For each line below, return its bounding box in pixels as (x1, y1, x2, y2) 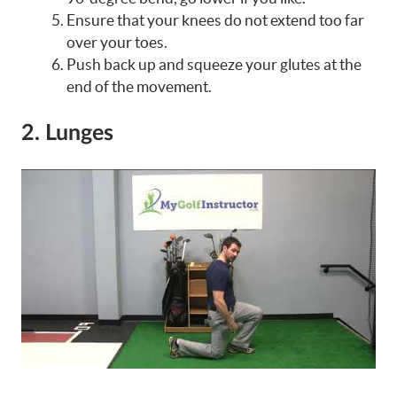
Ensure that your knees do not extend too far (66, 12, 364, 29)
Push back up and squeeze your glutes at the (66, 56, 362, 74)
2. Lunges (21, 121, 113, 144)
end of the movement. (66, 78, 212, 96)
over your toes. (66, 34, 167, 51)
